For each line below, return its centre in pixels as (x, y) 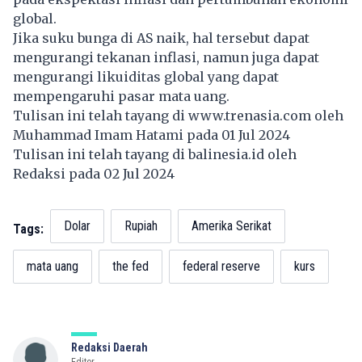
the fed (130, 266)
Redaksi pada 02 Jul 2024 (97, 173)
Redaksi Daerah (109, 347)
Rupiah (141, 225)
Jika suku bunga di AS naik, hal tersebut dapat (161, 38)
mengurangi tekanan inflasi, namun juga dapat (166, 57)
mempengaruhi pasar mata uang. (121, 96)
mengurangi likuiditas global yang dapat (146, 76)
